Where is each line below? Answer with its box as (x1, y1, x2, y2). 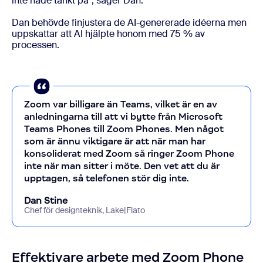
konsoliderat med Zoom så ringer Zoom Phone (24, 148, 234, 159)
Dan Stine (24, 195, 68, 206)
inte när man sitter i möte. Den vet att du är (24, 160, 220, 171)
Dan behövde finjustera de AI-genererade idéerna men (12, 16, 247, 29)
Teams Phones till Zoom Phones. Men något (24, 123, 224, 134)
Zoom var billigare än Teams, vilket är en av (24, 99, 217, 110)
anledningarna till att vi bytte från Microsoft (24, 111, 222, 122)
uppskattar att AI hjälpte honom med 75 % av (12, 28, 205, 40)
